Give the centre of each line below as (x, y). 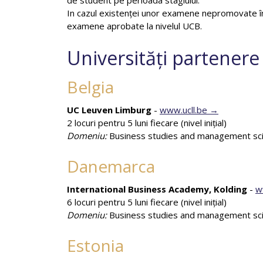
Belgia (90, 87)
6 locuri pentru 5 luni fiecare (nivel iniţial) (147, 202)
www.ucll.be (183, 110)
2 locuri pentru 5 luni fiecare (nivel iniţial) (147, 123)
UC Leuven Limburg (110, 110)
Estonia (95, 245)
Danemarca (111, 166)
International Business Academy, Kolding (157, 189)
